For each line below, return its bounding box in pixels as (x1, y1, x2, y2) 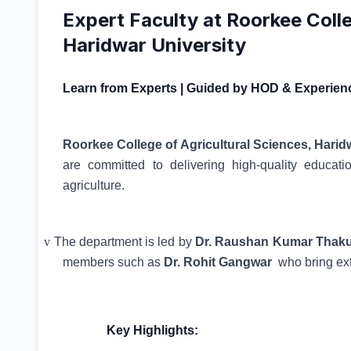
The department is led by (53, 235, 196, 248)
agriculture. (63, 179, 125, 192)
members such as (63, 255, 164, 269)
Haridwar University (63, 34, 246, 56)
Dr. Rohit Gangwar (164, 255, 272, 269)
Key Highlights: (107, 324, 198, 337)
